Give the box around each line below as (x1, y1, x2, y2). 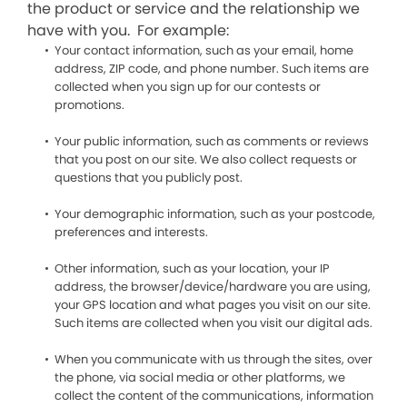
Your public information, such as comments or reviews (55, 133, 369, 150)
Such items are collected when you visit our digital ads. (55, 314, 372, 332)
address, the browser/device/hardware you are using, (55, 278, 371, 295)
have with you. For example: (27, 20, 229, 41)
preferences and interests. (55, 223, 208, 241)
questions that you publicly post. (55, 169, 243, 186)
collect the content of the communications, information (55, 387, 373, 404)
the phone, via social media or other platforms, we (55, 369, 345, 386)
